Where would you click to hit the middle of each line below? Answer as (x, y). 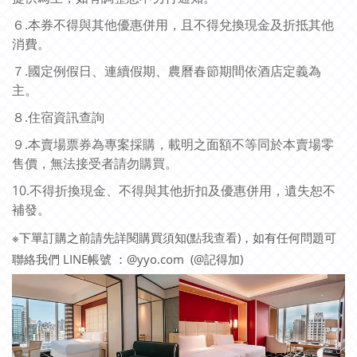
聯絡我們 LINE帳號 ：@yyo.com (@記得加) (127, 259)
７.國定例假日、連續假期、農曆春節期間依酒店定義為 (167, 71)
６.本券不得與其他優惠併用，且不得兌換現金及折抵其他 (173, 25)
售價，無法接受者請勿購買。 (95, 163)
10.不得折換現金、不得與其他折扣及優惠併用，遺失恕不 (174, 190)
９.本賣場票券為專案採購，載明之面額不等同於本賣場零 (173, 144)
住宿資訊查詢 (66, 117)
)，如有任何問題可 (287, 237)
